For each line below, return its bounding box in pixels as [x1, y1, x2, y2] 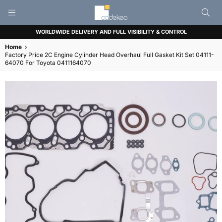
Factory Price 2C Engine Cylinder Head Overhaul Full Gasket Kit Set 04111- [5, 51, 214, 58]
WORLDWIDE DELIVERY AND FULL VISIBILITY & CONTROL [35, 28, 187, 35]
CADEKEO [111, 18, 158, 30]
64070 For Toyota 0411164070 [5, 59, 91, 66]
